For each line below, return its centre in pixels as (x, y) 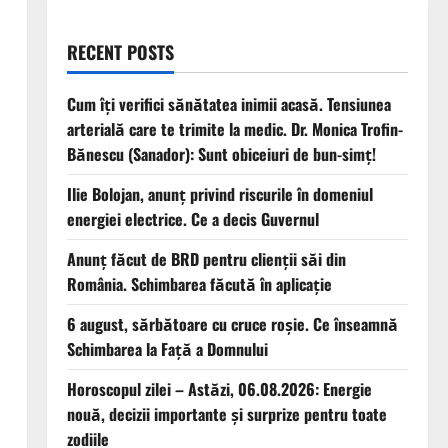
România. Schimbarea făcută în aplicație (199, 284)
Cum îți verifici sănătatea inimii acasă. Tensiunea (228, 104)
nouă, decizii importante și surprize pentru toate (226, 414)
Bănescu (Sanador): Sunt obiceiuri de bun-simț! (221, 154)
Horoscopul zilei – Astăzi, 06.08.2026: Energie (219, 389)
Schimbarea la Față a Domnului (167, 349)
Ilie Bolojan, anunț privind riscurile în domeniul (219, 194)
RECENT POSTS (120, 52)
